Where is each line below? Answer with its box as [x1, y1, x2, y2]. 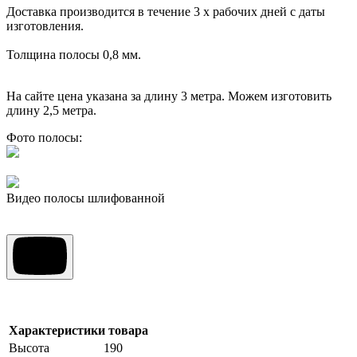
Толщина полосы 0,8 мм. [6, 48, 141, 61]
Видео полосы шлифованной [6, 191, 165, 205]
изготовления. [6, 19, 84, 33]
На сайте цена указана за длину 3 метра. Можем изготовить [6, 89, 331, 103]
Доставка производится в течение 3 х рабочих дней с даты [6, 5, 325, 18]
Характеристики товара [9, 324, 148, 337]
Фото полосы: [6, 131, 82, 144]
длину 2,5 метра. [6, 104, 96, 117]
